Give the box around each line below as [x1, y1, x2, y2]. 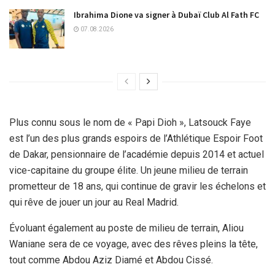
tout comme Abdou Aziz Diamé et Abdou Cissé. [9, 254, 213, 266]
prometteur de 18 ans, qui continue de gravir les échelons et [9, 180, 266, 193]
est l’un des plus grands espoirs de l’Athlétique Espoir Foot [9, 133, 263, 145]
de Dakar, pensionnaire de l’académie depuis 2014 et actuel [9, 149, 264, 161]
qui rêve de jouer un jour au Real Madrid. [9, 196, 179, 209]
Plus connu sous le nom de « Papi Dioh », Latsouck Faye [9, 117, 251, 129]
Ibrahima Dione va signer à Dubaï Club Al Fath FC [74, 9, 259, 21]
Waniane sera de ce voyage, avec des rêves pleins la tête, [9, 238, 258, 250]
